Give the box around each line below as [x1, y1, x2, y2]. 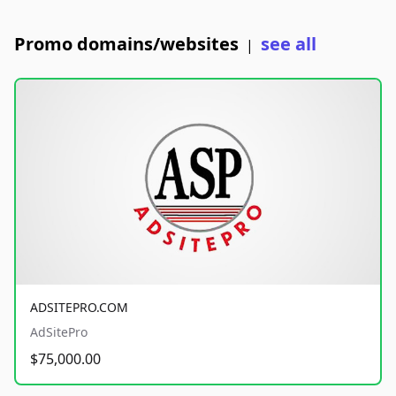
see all [261, 32, 316, 56]
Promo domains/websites [14, 32, 239, 56]
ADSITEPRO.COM [30, 298, 128, 316]
